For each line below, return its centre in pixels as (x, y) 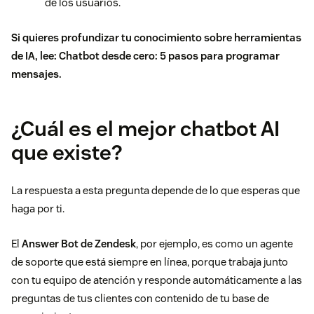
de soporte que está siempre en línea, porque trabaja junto (150, 262)
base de (251, 299)
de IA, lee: (35, 56)
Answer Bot (50, 244)
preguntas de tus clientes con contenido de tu (122, 299)
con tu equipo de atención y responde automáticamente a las (157, 280)
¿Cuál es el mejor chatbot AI (145, 129)
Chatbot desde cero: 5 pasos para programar (169, 56)
